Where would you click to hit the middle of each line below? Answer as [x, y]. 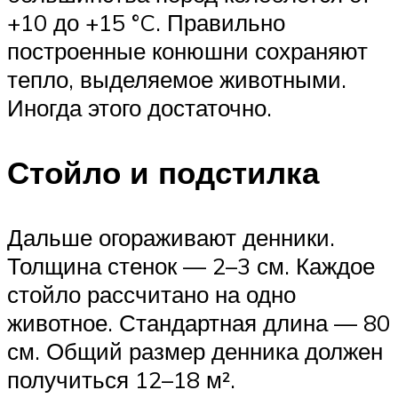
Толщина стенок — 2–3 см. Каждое [191, 266]
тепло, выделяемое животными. [177, 79]
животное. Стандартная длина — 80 [199, 323]
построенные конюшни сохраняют [187, 50]
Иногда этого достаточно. [139, 107]
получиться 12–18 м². [121, 380]
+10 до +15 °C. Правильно [146, 22]
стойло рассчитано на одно [151, 295]
